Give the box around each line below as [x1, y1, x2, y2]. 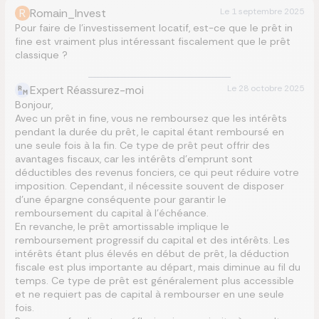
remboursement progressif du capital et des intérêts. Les [15, 234, 290, 246]
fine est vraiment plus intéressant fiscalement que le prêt [15, 35, 291, 48]
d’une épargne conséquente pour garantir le [15, 193, 226, 206]
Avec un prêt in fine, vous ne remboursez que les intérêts [15, 112, 287, 125]
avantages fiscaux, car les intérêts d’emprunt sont [15, 152, 253, 165]
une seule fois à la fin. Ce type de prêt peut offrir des [15, 139, 270, 152]
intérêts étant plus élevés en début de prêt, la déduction [15, 247, 289, 260]
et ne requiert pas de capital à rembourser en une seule [15, 288, 284, 300]
